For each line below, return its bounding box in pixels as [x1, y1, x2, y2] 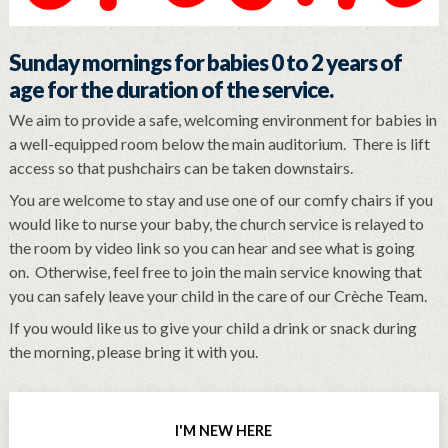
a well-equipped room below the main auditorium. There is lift [8, 133, 430, 153]
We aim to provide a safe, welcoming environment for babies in [8, 109, 437, 129]
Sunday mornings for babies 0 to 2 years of [8, 49, 402, 77]
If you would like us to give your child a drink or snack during [8, 317, 417, 337]
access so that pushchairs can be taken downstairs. [8, 157, 353, 177]
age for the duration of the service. [8, 76, 333, 104]
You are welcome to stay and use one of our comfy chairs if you [8, 189, 433, 209]
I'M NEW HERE [175, 421, 273, 439]
